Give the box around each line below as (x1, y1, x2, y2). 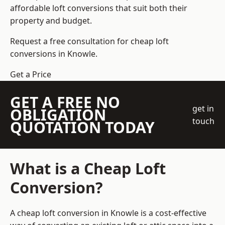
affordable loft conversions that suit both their (10, 3, 187, 14)
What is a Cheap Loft (10, 158, 166, 179)
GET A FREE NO (10, 92, 120, 113)
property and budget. (10, 15, 92, 27)
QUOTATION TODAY (10, 117, 155, 138)
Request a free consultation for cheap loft (10, 36, 169, 47)
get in (192, 102, 214, 114)
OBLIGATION (10, 104, 106, 126)
